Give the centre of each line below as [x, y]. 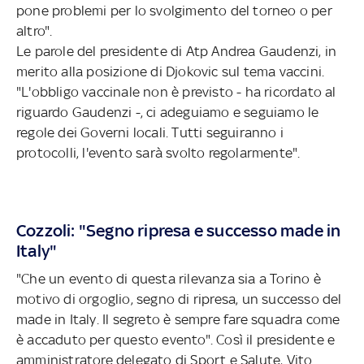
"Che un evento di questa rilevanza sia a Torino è [169, 279]
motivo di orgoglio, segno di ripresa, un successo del [179, 299]
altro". [35, 31]
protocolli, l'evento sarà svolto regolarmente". [158, 153]
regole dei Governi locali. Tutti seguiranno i [150, 133]
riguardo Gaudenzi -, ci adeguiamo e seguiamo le [168, 113]
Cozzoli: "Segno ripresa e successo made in [179, 231]
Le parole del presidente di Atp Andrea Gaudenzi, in [177, 52]
